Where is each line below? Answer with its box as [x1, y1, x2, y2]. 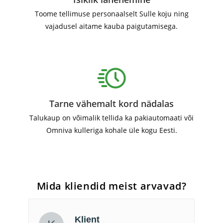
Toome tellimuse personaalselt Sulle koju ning [34, 9, 189, 19]
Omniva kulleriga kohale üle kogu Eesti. [46, 125, 177, 135]
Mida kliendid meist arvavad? [36, 179, 187, 193]
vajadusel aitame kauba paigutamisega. [45, 21, 178, 31]
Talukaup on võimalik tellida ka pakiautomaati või [29, 113, 194, 123]
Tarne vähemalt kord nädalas [49, 98, 174, 110]
